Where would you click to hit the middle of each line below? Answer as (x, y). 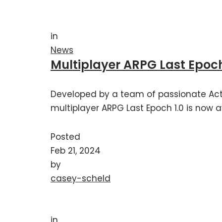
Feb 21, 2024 (76, 150)
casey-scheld (81, 178)
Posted (65, 137)
